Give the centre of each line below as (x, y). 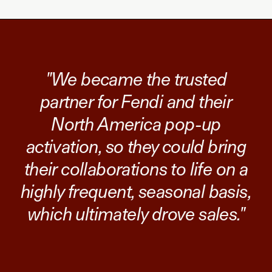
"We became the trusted (136, 79)
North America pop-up (136, 124)
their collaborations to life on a (136, 169)
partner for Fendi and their (136, 102)
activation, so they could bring (136, 147)
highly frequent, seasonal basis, (136, 192)
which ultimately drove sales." (136, 214)
